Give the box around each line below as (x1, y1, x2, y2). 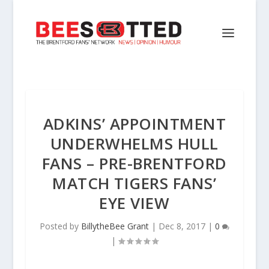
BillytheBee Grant (80, 220, 149, 232)
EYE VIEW (99, 192, 170, 214)
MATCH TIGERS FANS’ (52, 172, 217, 194)
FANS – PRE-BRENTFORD (41, 153, 227, 174)
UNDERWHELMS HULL (50, 133, 219, 154)
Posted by (39, 220, 81, 232)
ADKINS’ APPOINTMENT (43, 113, 226, 134)
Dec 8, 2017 (158, 220, 205, 232)
